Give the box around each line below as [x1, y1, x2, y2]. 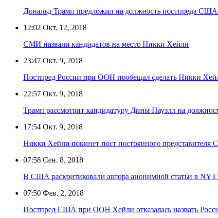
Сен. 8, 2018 [41, 155, 83, 164]
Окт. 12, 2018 [41, 23, 87, 32]
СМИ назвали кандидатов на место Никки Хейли [23, 39, 189, 48]
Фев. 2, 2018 [41, 188, 84, 197]
